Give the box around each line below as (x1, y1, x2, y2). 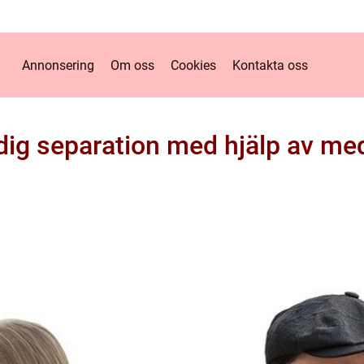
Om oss (110, 57, 154, 73)
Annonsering (21, 57, 94, 73)
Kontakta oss (232, 57, 308, 73)
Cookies (170, 57, 216, 73)
